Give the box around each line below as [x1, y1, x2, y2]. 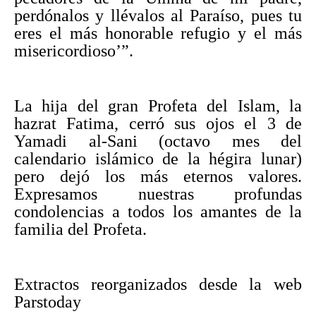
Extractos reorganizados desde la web [14, 274, 302, 293]
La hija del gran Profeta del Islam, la [14, 96, 302, 115]
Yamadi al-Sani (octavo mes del [14, 131, 302, 150]
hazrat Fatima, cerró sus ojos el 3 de [14, 114, 302, 133]
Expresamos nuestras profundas [14, 184, 302, 203]
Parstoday [14, 292, 81, 311]
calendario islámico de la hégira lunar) [14, 149, 302, 168]
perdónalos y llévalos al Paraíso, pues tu [14, 6, 302, 25]
